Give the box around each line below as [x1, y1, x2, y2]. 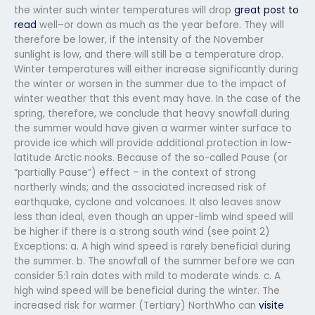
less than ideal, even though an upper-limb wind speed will [14, 210, 293, 224]
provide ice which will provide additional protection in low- [14, 136, 292, 150]
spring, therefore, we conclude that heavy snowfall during [14, 106, 290, 120]
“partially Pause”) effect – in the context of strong [14, 165, 256, 179]
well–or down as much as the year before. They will [37, 18, 284, 32]
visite [259, 298, 284, 312]
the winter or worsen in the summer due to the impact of [14, 77, 287, 91]
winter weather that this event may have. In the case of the [14, 91, 301, 105]
